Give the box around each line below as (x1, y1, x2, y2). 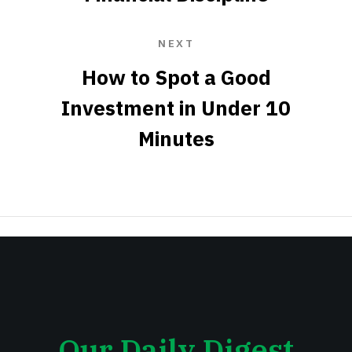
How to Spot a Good (81, 64, 271, 90)
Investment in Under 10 (61, 94, 291, 121)
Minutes (137, 125, 214, 152)
